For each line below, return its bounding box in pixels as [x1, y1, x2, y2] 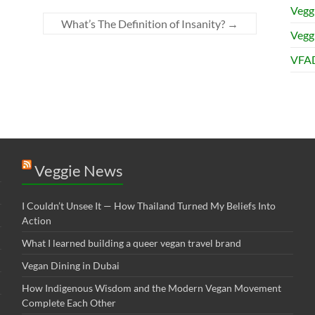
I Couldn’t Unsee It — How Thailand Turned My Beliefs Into [21, 199, 276, 212]
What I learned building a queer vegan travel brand [21, 236, 241, 249]
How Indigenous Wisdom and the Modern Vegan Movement [21, 281, 281, 294]
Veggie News [34, 160, 123, 180]
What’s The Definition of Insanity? [61, 16, 227, 30]
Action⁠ [21, 214, 51, 226]
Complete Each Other [21, 296, 116, 309]
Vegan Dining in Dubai [21, 259, 120, 271]
